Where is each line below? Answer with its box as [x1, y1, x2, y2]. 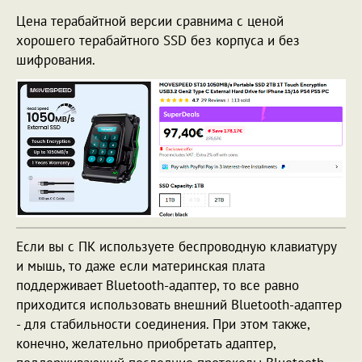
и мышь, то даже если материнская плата [16, 256, 265, 275]
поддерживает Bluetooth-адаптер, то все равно [16, 276, 299, 294]
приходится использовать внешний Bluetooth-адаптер [16, 295, 342, 314]
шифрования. [16, 51, 99, 69]
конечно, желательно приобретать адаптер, [16, 334, 276, 352]
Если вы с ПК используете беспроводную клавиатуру [16, 237, 336, 255]
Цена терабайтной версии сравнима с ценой [16, 12, 284, 31]
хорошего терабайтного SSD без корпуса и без [16, 32, 300, 50]
